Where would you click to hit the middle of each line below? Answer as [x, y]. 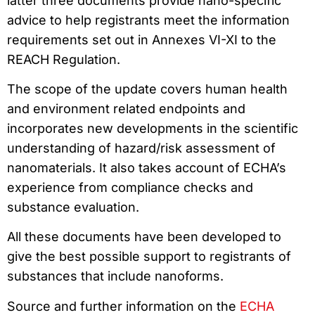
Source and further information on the [123, 306]
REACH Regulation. [64, 59]
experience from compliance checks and [130, 187]
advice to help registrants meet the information [148, 20]
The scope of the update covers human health [147, 89]
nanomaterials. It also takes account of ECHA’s [147, 168]
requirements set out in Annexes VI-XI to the [142, 39]
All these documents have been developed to [144, 237]
